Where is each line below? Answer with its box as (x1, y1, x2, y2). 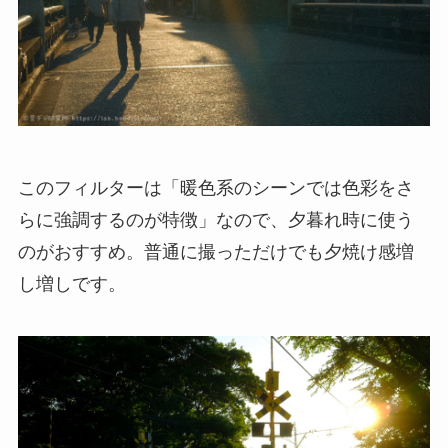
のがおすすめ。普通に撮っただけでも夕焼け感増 (17, 241, 414, 262)
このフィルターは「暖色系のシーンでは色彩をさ (17, 177, 414, 198)
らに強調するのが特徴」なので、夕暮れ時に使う (17, 209, 414, 230)
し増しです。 (17, 273, 126, 294)
